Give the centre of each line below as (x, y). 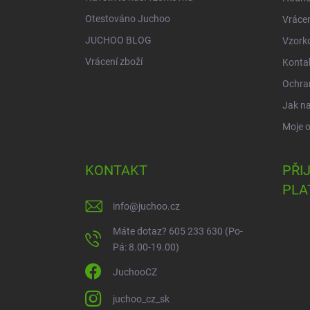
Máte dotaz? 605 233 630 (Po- (178, 231)
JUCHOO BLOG (118, 40)
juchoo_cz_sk (141, 299)
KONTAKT (116, 170)
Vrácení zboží (114, 61)
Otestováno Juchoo (128, 18)
